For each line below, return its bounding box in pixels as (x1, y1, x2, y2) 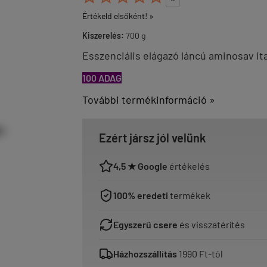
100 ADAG (82, 72, 122, 83)
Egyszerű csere (113, 219, 178, 230)
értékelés (167, 160, 210, 172)
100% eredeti (113, 190, 168, 201)
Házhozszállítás (113, 248, 177, 259)
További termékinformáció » (82, 93, 215, 106)
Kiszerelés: (82, 30, 124, 41)
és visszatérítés (178, 219, 245, 230)
